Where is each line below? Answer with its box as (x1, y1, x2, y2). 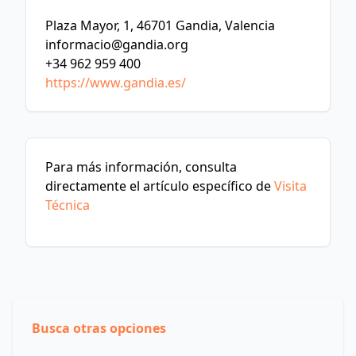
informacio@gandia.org (45, 36, 188, 53)
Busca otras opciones (32, 319, 166, 337)
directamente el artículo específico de (45, 177, 274, 195)
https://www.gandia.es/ (45, 74, 186, 91)
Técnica (45, 196, 90, 214)
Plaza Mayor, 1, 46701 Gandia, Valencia (45, 17, 275, 34)
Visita (274, 177, 307, 195)
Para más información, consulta (45, 158, 237, 176)
